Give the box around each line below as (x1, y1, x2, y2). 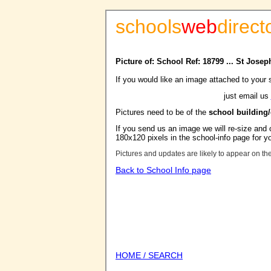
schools (116, 16, 181, 38)
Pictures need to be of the (116, 108, 209, 117)
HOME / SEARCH (116, 250, 183, 260)
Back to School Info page (116, 165, 211, 175)
